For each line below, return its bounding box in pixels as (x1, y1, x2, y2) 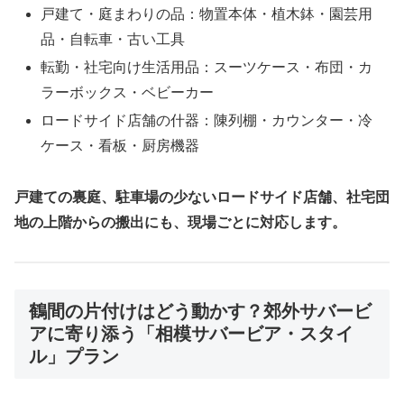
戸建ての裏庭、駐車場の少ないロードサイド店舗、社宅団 (14, 189, 390, 206)
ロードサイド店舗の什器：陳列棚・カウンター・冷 (41, 113, 373, 129)
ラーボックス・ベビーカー (41, 85, 215, 101)
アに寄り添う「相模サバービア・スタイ (29, 323, 353, 344)
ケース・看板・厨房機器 (41, 138, 200, 154)
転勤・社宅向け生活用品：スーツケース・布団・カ (41, 60, 373, 76)
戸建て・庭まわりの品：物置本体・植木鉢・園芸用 (41, 5, 373, 22)
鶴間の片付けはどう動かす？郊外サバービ (29, 300, 372, 321)
